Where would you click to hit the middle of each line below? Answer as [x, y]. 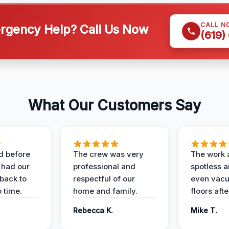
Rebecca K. [93, 210]
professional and [104, 166]
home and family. [105, 191]
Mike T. [204, 210]
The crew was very [108, 154]
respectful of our [104, 179]
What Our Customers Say [114, 105]
